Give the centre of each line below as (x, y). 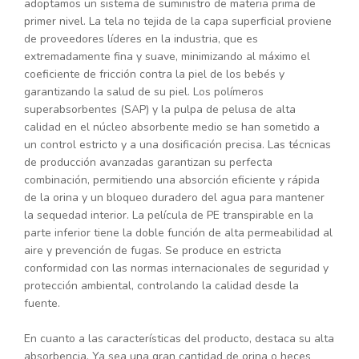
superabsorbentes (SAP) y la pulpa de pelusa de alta (160, 110)
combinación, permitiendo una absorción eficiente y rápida (172, 180)
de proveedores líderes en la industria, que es (141, 39)
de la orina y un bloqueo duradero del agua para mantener (174, 198)
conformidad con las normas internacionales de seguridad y (176, 268)
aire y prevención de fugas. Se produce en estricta (153, 251)
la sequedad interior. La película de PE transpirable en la (169, 216)
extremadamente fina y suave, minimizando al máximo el (167, 57)
